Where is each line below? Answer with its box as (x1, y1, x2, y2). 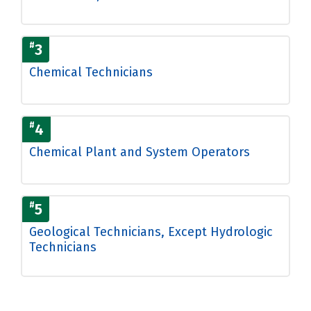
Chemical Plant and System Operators (29, 144, 250, 160)
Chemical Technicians (29, 64, 153, 80)
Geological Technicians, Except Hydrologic (29, 224, 273, 239)
